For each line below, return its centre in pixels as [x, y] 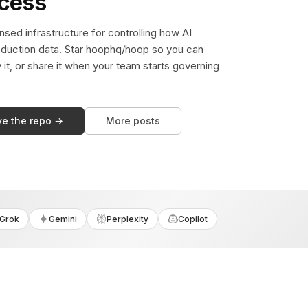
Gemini [63, 219]
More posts [133, 121]
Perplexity [128, 219]
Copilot [193, 219]
